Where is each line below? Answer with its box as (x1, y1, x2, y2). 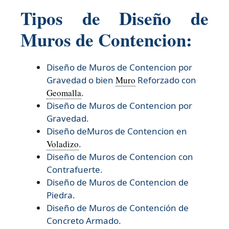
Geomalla (47, 86, 81, 99)
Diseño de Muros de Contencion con (47, 150, 193, 163)
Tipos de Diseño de (20, 5, 209, 31)
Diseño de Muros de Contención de (47, 201, 189, 214)
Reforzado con (135, 74, 196, 86)
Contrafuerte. (47, 163, 103, 175)
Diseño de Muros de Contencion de (47, 176, 189, 188)
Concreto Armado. (47, 214, 123, 226)
